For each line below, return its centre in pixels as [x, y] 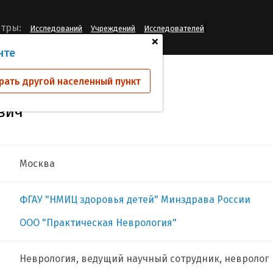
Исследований [56, 29]
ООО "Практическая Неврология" [98, 223]
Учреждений [113, 29]
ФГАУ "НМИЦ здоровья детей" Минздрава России [135, 200]
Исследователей [174, 29]
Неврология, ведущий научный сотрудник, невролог [144, 259]
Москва [37, 164]
